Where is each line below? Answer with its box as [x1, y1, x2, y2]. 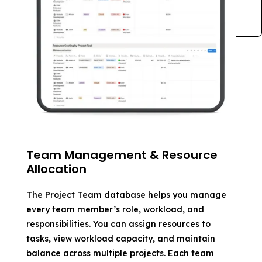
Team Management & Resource [26, 146, 218, 163]
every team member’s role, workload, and [26, 204, 204, 215]
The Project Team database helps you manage [26, 189, 226, 200]
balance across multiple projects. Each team [26, 247, 214, 258]
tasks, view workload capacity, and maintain [26, 233, 215, 244]
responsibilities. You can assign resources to [26, 218, 211, 229]
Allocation [26, 160, 87, 177]
